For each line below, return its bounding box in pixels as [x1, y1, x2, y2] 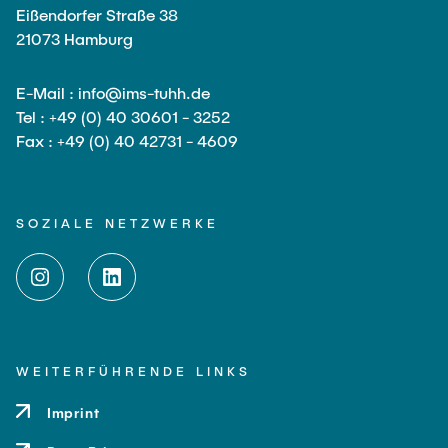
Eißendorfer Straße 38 [16, 5, 178, 25]
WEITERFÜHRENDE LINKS [16, 363, 251, 380]
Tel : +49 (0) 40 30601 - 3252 [16, 107, 230, 127]
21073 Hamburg [16, 29, 133, 49]
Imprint [46, 404, 100, 422]
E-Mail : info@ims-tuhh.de [16, 83, 210, 103]
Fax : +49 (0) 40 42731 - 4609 [16, 131, 238, 151]
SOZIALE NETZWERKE [16, 215, 219, 232]
